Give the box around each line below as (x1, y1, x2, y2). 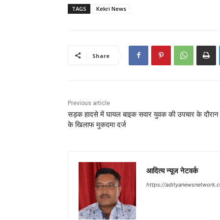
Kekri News (96, 4, 126, 12)
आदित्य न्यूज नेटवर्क (146, 165, 198, 175)
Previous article (68, 99, 110, 107)
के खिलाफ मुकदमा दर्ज (68, 120, 126, 129)
